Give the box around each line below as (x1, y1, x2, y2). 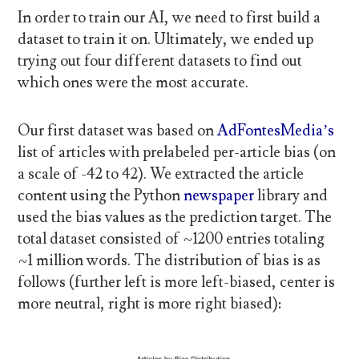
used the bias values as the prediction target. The (18, 207, 333, 227)
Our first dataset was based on (18, 120, 218, 140)
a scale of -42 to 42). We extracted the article (18, 163, 305, 184)
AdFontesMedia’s (217, 120, 335, 140)
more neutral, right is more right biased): (18, 293, 282, 313)
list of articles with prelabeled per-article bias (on (18, 142, 337, 162)
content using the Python (18, 185, 184, 205)
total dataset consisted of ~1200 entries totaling (18, 228, 325, 248)
